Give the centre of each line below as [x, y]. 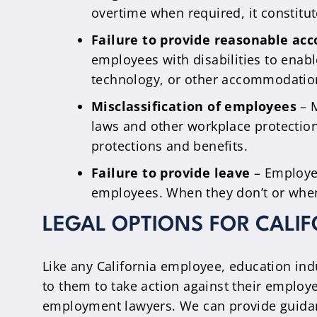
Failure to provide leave [171, 173]
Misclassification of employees [194, 106]
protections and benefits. [169, 146]
